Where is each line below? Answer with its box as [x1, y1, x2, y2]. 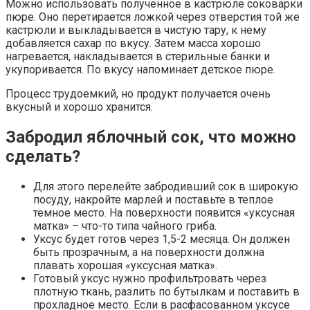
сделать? [6, 147, 80, 167]
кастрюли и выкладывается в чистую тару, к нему [6, 24, 266, 37]
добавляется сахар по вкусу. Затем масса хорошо [6, 37, 261, 51]
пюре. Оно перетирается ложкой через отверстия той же [6, 10, 300, 24]
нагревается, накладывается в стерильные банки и [6, 50, 270, 64]
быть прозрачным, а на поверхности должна [33, 246, 264, 259]
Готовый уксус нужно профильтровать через [33, 272, 266, 286]
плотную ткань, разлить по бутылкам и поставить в [33, 285, 300, 299]
